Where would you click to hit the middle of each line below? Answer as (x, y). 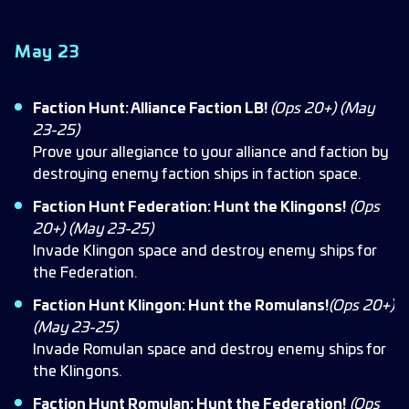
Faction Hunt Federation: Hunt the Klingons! (189, 207)
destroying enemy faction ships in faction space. (197, 174)
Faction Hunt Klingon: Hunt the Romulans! (181, 306)
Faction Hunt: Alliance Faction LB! (152, 109)
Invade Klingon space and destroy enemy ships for (204, 251)
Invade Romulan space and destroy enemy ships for (209, 350)
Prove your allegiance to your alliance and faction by (211, 152)
